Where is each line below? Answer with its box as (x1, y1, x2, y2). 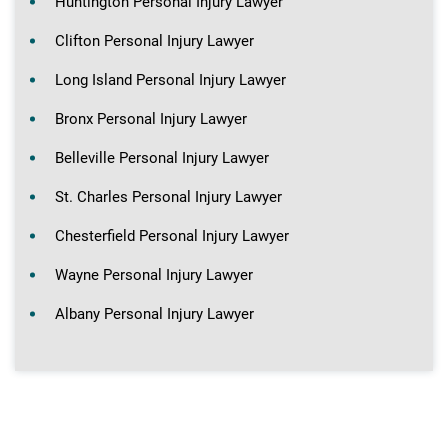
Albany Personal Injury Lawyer (55, 304, 254, 323)
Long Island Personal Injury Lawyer (55, 70, 286, 89)
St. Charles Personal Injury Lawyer (55, 187, 282, 206)
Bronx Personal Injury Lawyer (55, 109, 247, 128)
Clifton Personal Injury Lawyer (55, 31, 254, 50)
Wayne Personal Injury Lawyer (55, 265, 253, 284)
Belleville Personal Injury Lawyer (55, 148, 269, 167)
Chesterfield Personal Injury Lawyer (55, 226, 289, 245)
